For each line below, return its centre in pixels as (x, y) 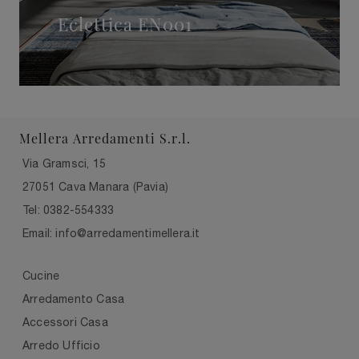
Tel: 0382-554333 (69, 210)
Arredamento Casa (74, 298)
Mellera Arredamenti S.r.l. (105, 138)
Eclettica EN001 (125, 23)
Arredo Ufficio (61, 345)
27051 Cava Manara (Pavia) (95, 186)
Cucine (41, 275)
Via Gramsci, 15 (64, 163)
